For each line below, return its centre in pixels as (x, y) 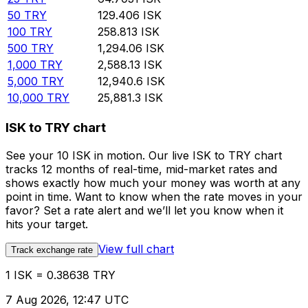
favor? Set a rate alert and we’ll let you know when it (144, 210)
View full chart (136, 249)
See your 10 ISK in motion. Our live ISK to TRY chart (144, 155)
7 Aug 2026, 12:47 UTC (67, 299)
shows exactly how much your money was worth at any (153, 183)
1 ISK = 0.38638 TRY (60, 275)
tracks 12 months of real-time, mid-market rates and (141, 169)
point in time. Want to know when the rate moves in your (154, 196)
